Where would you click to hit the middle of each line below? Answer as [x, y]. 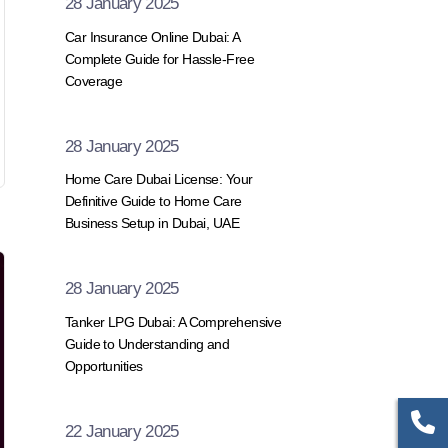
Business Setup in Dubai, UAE [152, 223]
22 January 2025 [121, 431]
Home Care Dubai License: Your [158, 179]
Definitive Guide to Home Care [153, 201]
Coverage [93, 80]
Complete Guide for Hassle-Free [159, 58]
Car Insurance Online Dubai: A [152, 36]
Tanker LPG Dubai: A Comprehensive [173, 321]
